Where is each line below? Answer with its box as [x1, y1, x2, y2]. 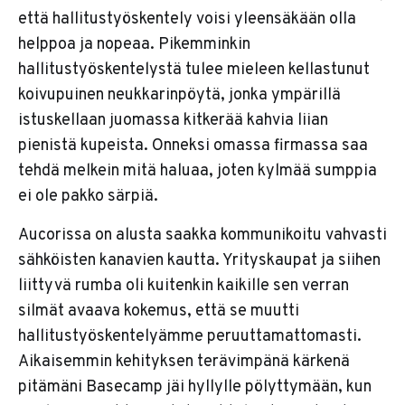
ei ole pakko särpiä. [18, 186, 158, 208]
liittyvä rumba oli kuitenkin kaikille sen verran [18, 276, 349, 297]
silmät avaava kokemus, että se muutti [18, 301, 299, 323]
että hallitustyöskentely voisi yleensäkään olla [18, 9, 356, 31]
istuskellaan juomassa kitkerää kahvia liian [18, 110, 328, 132]
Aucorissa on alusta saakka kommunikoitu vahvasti [18, 225, 387, 247]
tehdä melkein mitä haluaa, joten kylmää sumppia [18, 161, 377, 183]
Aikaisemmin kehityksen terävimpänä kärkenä [18, 352, 350, 373]
